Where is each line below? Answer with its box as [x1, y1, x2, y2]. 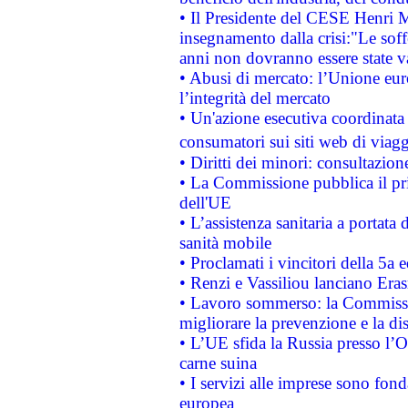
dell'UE [178, 192, 231, 212]
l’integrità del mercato [178, 87, 331, 107]
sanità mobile [178, 232, 271, 252]
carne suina [178, 352, 257, 372]
